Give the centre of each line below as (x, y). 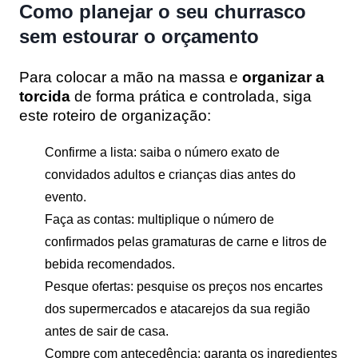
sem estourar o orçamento (139, 36)
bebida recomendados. (110, 264)
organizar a (281, 77)
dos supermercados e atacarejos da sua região (177, 308)
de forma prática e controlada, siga (191, 96)
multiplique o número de (204, 219)
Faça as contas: (89, 219)
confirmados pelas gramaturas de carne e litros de (186, 241)
